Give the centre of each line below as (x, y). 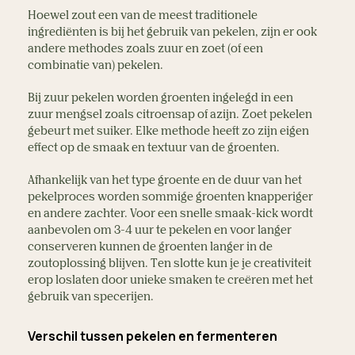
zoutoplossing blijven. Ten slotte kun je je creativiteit (170, 263)
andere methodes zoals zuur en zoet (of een (145, 49)
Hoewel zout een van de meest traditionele (143, 15)
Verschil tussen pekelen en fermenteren (153, 336)
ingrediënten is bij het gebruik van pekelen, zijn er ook (172, 32)
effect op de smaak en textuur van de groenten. (154, 148)
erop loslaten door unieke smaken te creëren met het (170, 280)
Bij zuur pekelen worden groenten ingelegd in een (160, 98)
